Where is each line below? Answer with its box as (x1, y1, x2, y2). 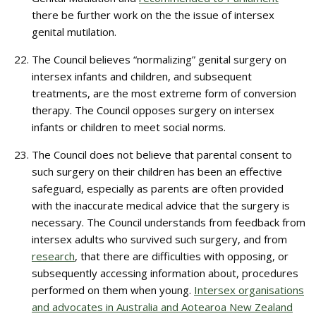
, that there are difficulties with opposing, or (75, 249, 288, 263)
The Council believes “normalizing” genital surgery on (32, 52, 286, 66)
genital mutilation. (32, 25, 119, 39)
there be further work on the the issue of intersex (32, 8, 274, 22)
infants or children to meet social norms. (32, 120, 229, 134)
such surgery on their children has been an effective (32, 164, 282, 178)
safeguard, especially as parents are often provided (32, 181, 284, 195)
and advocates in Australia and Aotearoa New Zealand (32, 300, 293, 314)
